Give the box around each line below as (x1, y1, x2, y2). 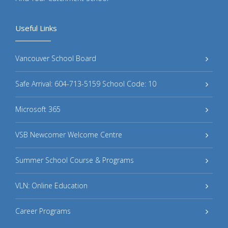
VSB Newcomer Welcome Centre (15, 129, 122, 139)
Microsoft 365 (15, 104, 61, 114)
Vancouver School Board (15, 53, 96, 63)
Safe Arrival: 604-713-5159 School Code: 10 (15, 78, 156, 89)
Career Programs (15, 206, 71, 216)
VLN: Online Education (15, 180, 88, 190)
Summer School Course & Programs (15, 155, 134, 165)
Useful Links (15, 22, 57, 33)
